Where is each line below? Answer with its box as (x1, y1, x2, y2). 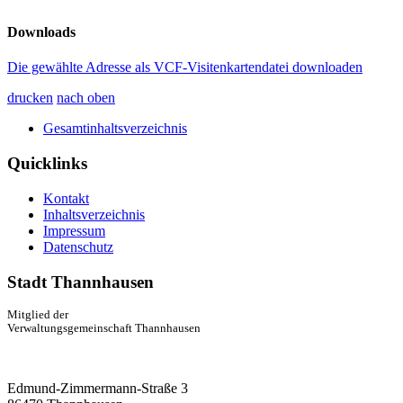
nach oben (57, 90, 115, 106)
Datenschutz (43, 238, 113, 255)
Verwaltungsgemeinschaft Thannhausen (7, 322, 201, 336)
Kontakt (43, 190, 89, 206)
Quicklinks (7, 154, 87, 174)
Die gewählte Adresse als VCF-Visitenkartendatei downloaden (7, 59, 363, 76)
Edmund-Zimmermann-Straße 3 (7, 381, 188, 397)
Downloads (7, 24, 76, 40)
